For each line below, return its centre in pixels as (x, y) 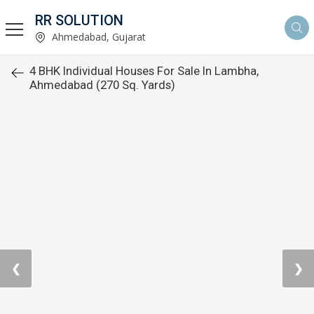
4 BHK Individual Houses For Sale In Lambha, (144, 71)
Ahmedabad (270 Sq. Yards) (102, 85)
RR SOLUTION (79, 20)
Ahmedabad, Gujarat (97, 36)
